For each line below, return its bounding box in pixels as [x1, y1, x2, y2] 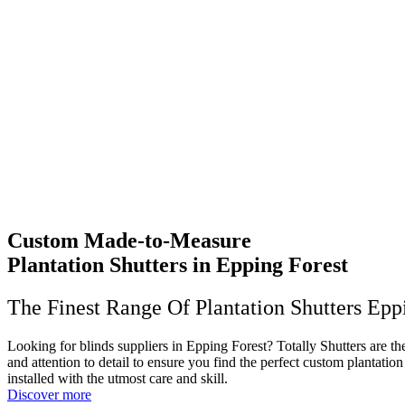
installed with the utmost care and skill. [7, 370, 228, 386]
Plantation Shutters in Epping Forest [7, 252, 348, 277]
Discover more [7, 386, 91, 402]
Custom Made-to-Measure [7, 228, 251, 252]
